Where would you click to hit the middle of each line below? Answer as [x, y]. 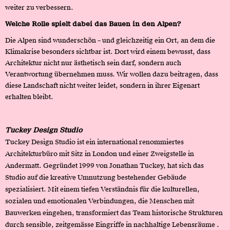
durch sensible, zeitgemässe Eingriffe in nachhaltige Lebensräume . [112, 224]
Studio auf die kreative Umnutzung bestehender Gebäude [96, 177]
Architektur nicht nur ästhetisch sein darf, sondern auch [93, 63]
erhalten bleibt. [29, 97]
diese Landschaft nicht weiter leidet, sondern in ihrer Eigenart [102, 85]
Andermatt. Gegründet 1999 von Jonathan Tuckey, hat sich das [104, 165]
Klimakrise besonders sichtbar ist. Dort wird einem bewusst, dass [108, 51]
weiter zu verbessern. [39, 7]
